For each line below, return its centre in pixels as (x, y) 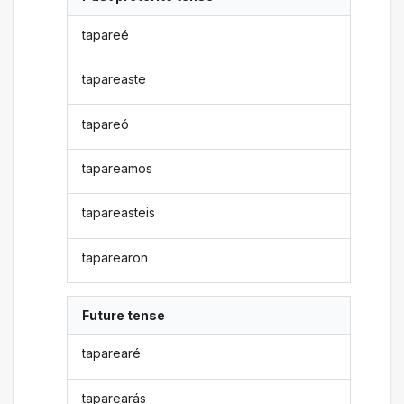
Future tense (124, 316)
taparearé (112, 353)
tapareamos (118, 168)
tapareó (106, 124)
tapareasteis (119, 213)
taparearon (115, 257)
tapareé (106, 34)
